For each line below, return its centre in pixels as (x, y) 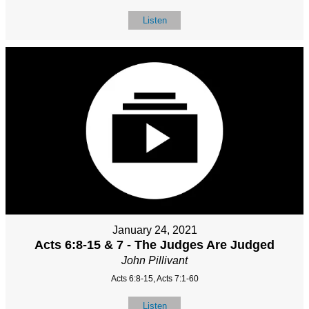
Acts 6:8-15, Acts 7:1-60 (154, 279)
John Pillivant (154, 261)
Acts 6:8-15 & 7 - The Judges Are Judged (154, 245)
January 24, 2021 (154, 230)
